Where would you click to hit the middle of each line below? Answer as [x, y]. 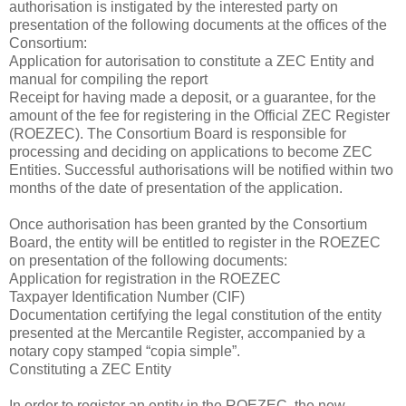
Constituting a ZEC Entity [90, 369]
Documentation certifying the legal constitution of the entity [195, 314]
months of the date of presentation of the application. [176, 188]
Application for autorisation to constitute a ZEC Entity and [192, 61]
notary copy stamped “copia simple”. [125, 351]
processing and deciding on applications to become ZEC [191, 151]
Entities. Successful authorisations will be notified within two [201, 169]
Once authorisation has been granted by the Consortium [188, 224]
